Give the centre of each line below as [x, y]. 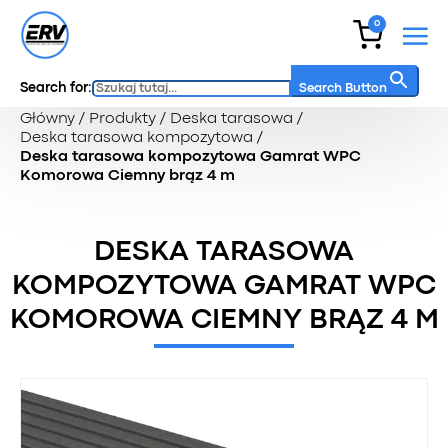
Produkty [122, 119]
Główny [47, 119]
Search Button [343, 88]
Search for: [56, 88]
